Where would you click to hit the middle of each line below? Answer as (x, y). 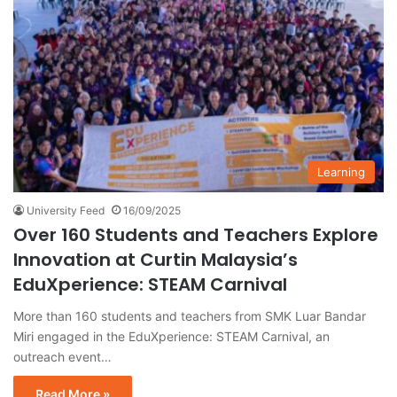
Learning (341, 172)
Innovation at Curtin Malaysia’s (156, 260)
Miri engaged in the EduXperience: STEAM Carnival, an (171, 337)
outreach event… (62, 357)
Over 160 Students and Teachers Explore (196, 235)
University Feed (66, 211)
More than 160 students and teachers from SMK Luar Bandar (190, 316)
